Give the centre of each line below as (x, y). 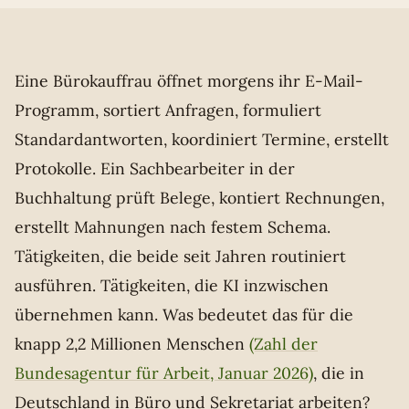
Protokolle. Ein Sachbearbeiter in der (155, 168)
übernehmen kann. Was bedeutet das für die (184, 315)
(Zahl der (283, 344)
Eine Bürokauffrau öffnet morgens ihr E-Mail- (189, 81)
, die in (339, 373)
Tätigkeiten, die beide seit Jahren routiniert (180, 256)
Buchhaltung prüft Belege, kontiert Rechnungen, (199, 198)
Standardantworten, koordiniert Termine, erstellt (202, 139)
